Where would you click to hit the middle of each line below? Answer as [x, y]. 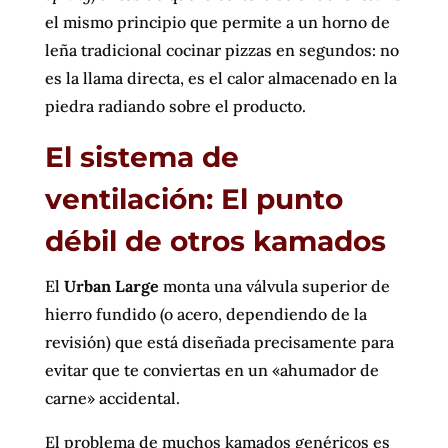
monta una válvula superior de [274, 286]
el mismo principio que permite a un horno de [217, 22]
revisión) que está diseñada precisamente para [219, 342]
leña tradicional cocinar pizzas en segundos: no [221, 50]
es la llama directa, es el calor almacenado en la [220, 78]
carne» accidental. [112, 398]
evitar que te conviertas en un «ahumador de [211, 370]
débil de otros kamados [215, 241]
